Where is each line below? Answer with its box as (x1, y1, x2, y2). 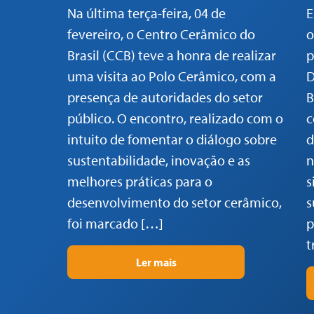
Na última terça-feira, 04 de (67, 4, 226, 22)
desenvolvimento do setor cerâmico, (67, 193, 282, 212)
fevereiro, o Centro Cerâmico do (67, 25, 255, 43)
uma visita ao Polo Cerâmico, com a (67, 67, 276, 86)
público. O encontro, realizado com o (67, 109, 283, 128)
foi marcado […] (67, 214, 163, 233)
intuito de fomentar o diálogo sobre (67, 130, 277, 149)
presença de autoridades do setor (67, 88, 263, 107)
